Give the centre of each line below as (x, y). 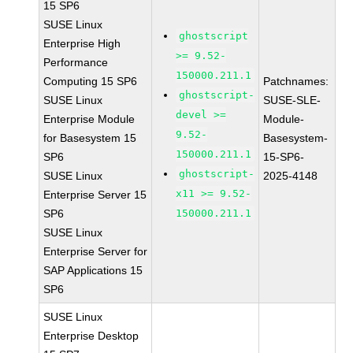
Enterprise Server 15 (95, 195)
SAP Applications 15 (93, 270)
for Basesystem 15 (90, 138)
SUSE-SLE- (292, 100)
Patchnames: (296, 81)
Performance (76, 62)
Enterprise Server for (96, 251)
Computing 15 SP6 (91, 81)
